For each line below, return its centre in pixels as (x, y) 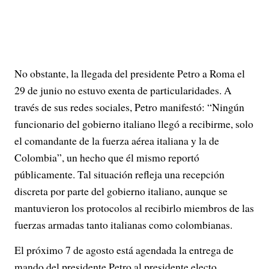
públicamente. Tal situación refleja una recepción (119, 174)
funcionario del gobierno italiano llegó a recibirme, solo (134, 124)
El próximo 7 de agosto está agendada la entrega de (124, 250)
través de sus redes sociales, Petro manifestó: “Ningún (129, 107)
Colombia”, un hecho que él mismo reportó (107, 157)
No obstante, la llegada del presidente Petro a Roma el (130, 73)
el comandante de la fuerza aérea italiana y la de (117, 141)
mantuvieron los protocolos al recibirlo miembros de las (134, 208)
